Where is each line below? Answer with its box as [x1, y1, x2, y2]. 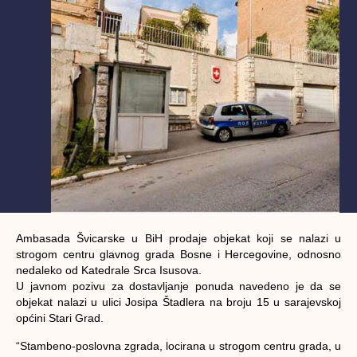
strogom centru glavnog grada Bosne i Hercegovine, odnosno [16, 248, 341, 261]
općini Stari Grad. [16, 312, 107, 325]
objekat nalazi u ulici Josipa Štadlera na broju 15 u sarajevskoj [16, 296, 341, 309]
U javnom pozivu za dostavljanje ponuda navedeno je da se [16, 280, 341, 293]
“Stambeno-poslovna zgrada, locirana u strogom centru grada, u [16, 339, 341, 352]
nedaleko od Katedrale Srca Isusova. [16, 264, 202, 277]
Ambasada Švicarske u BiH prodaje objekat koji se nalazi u [16, 232, 341, 245]
